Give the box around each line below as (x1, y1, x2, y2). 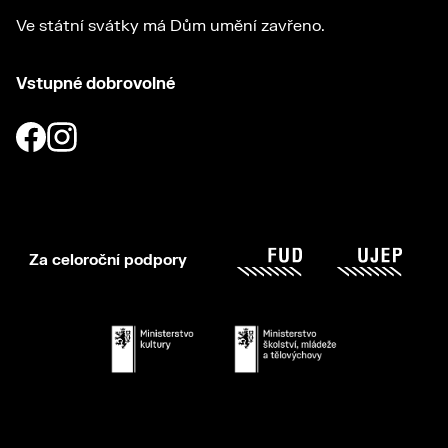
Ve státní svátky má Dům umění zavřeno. (16, 16, 325, 37)
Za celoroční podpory (29, 251, 188, 271)
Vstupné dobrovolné (16, 74, 175, 95)
